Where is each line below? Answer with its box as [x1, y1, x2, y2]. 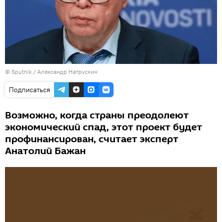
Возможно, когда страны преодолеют [5, 108, 189, 122]
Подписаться [9, 85, 50, 94]
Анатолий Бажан [5, 144, 86, 158]
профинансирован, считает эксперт [5, 132, 178, 146]
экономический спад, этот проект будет [5, 120, 202, 134]
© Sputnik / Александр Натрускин [5, 67, 98, 75]
